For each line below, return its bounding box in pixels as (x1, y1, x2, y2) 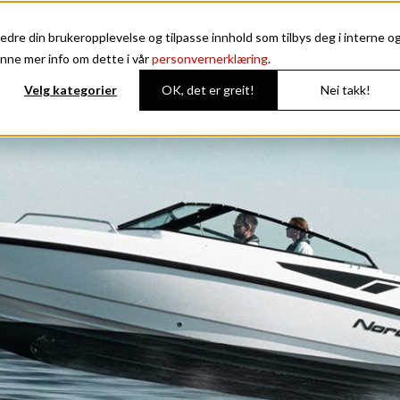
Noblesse (206, 39, 279, 57)
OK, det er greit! (162, 82, 254, 98)
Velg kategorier (24, 82, 117, 98)
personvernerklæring (152, 51, 268, 66)
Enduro (97, 39, 152, 57)
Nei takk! (321, 82, 371, 98)
